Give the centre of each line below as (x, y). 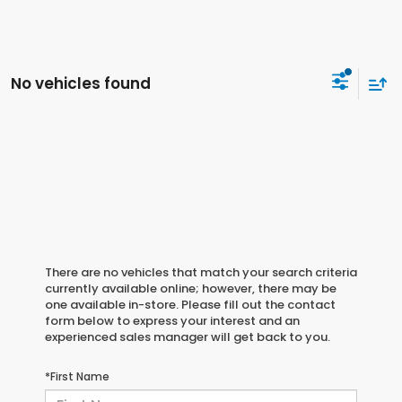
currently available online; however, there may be (191, 289)
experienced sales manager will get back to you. (188, 337)
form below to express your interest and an (172, 321)
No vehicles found (81, 83)
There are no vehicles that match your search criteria (201, 273)
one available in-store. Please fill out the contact (190, 305)
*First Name (77, 377)
